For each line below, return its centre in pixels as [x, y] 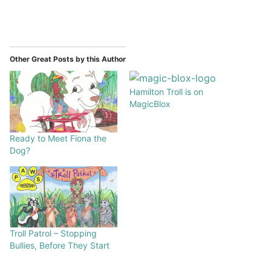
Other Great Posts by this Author [68, 59]
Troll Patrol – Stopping [53, 233]
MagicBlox [150, 103]
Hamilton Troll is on [166, 91]
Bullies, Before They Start [60, 246]
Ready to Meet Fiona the [58, 138]
